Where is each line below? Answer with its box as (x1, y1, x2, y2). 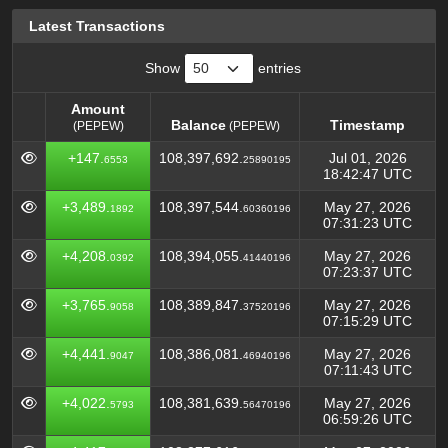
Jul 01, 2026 (328, 150, 407, 166)
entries (254, 60, 301, 76)
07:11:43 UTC (323, 362, 412, 378)
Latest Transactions (29, 18, 165, 34)
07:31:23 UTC (323, 215, 412, 231)
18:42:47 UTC (323, 166, 412, 182)
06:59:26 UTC (323, 411, 412, 427)
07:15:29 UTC (323, 313, 412, 329)
